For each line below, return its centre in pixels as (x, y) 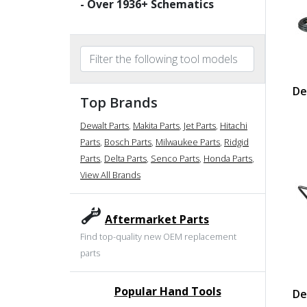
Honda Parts (228, 158)
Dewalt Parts (105, 125)
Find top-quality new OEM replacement (158, 236)
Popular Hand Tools (168, 291)
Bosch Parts (128, 142)
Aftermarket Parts (157, 219)
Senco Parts (175, 158)
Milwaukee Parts (188, 142)
